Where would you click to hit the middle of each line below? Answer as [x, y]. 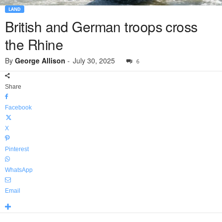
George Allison [40, 61]
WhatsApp [19, 170]
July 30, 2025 [94, 61]
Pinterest [17, 149]
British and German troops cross [101, 27]
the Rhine [34, 44]
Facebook [18, 108]
